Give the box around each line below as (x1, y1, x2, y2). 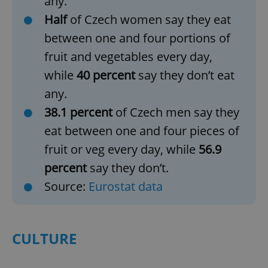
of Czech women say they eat (67, 11, 231, 28)
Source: (44, 178, 89, 195)
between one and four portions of (44, 30, 230, 47)
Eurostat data (89, 178, 163, 195)
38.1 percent (44, 104, 112, 121)
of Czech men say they (112, 104, 239, 121)
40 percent (77, 67, 135, 84)
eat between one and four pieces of (44, 123, 239, 139)
